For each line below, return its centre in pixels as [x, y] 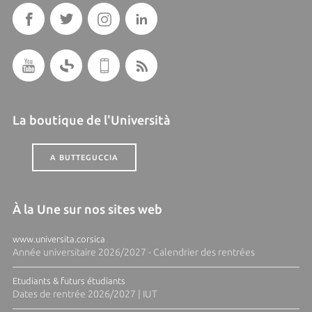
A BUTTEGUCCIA [84, 157]
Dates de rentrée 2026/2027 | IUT [85, 294]
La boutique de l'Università [91, 120]
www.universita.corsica [58, 239]
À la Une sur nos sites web [87, 209]
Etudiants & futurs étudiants [69, 281]
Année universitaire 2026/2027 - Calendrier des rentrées [133, 252]
